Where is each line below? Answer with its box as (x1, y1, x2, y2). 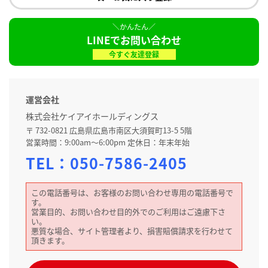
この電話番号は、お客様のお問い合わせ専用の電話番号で (31, 187, 233, 199)
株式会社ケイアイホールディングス (26, 110, 159, 123)
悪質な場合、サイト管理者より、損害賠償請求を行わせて (31, 225, 233, 237)
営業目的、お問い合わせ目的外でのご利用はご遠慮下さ (31, 206, 226, 218)
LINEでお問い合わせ (87, 32, 181, 48)
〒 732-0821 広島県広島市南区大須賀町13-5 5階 (26, 124, 192, 136)
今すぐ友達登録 (109, 49, 159, 60)
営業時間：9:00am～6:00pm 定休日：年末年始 (26, 136, 190, 148)
